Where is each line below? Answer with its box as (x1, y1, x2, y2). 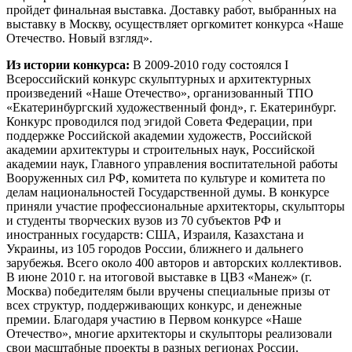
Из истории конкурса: (6, 57, 130, 71)
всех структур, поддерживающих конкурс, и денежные (6, 298, 302, 312)
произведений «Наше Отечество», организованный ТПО (6, 86, 313, 100)
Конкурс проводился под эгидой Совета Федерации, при (6, 114, 313, 128)
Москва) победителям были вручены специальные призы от (6, 284, 330, 298)
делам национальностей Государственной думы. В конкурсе (6, 185, 329, 199)
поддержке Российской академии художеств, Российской (6, 128, 312, 142)
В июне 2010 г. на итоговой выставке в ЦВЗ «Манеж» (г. (6, 269, 312, 284)
